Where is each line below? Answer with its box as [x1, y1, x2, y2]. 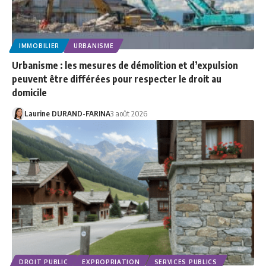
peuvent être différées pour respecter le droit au [12, 72, 221, 85]
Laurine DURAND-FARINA [24, 108, 110, 118]
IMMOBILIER [19, 42, 59, 49]
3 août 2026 [110, 108, 147, 118]
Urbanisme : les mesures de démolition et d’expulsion [12, 59, 238, 71]
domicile [12, 86, 47, 99]
